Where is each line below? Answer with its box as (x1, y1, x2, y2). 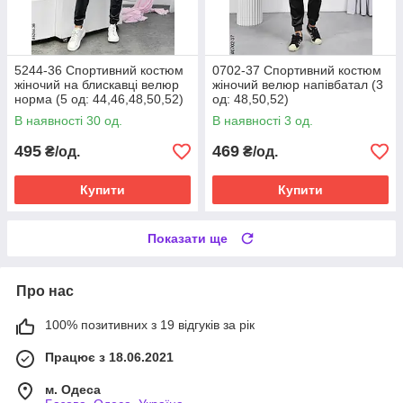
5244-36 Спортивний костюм (14, 63, 184, 78)
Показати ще (148, 231, 228, 246)
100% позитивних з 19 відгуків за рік (45, 318, 255, 333)
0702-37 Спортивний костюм (212, 63, 381, 78)
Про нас (16, 283, 74, 300)
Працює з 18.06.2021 (45, 350, 174, 365)
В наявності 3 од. (212, 113, 313, 129)
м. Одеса (45, 382, 101, 398)
